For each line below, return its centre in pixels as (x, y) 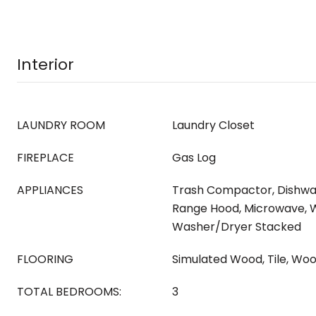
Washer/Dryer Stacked (237, 227)
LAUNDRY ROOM (61, 125)
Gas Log (194, 158)
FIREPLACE (45, 158)
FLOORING (45, 259)
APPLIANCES (50, 190)
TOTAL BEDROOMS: (69, 292)
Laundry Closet (213, 125)
